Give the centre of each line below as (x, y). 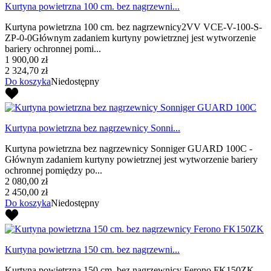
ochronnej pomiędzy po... (54, 170)
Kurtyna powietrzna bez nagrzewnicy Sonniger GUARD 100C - (129, 148)
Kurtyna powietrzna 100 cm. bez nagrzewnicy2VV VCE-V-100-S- (133, 27)
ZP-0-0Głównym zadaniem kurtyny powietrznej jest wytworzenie (130, 38)
